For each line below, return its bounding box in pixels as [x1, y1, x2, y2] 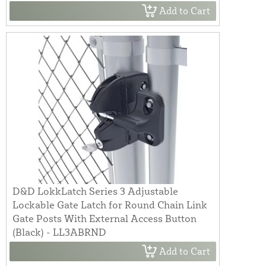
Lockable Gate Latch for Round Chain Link [12, 198, 207, 211]
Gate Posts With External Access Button [12, 211, 197, 224]
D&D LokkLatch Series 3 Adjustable [12, 184, 178, 197]
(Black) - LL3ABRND [12, 225, 106, 238]
